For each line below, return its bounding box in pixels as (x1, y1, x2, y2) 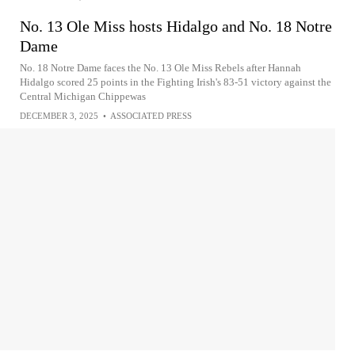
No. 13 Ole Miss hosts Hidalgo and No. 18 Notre (20, 17, 332, 35)
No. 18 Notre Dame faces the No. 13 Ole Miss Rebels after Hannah (20, 62, 301, 74)
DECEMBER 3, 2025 (20, 111, 98, 120)
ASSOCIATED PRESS (110, 111, 192, 120)
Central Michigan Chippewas (20, 90, 146, 102)
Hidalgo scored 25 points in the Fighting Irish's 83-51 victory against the (20, 76, 331, 88)
